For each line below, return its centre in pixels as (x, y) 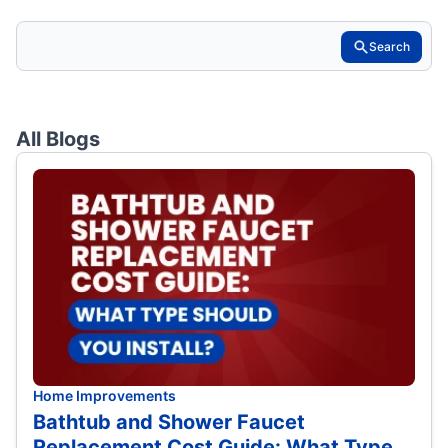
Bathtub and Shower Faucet (169, 421)
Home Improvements (104, 395)
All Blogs (58, 139)
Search (389, 47)
